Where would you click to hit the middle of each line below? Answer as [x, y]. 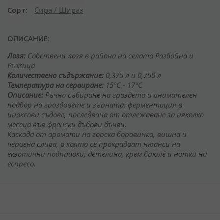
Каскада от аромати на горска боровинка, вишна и [97, 134]
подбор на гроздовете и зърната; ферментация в [95, 105]
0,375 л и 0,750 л [132, 75]
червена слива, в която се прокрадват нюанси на [94, 144]
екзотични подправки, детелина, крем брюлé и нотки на [107, 154]
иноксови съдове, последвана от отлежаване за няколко [106, 114]
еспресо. [22, 164]
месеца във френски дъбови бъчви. [67, 124]
